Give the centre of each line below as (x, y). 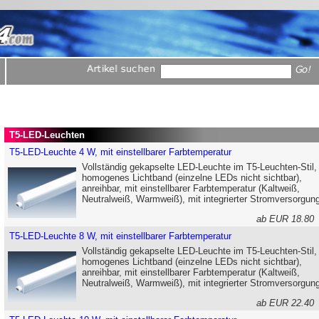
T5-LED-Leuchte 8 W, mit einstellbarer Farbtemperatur (120, 236)
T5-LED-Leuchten (46, 135)
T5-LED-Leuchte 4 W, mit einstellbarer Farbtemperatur (120, 152)
